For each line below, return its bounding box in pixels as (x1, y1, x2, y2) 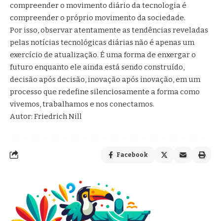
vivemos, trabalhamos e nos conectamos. (10, 99, 154, 109)
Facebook (116, 151, 147, 158)
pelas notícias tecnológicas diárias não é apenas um (10, 37, 194, 47)
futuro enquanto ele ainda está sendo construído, (10, 62, 184, 72)
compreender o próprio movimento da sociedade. (10, 13, 185, 22)
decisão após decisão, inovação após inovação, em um (10, 74, 200, 84)
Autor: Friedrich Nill (10, 111, 82, 121)
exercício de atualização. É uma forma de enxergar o (10, 50, 196, 59)
